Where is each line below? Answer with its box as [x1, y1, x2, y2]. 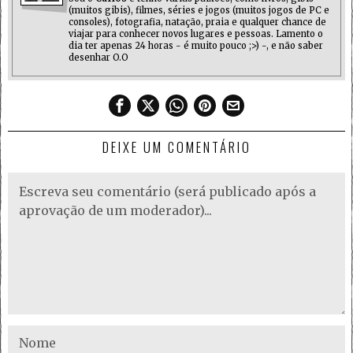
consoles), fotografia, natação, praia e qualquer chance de [69, 17, 326, 28]
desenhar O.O [69, 52, 128, 64]
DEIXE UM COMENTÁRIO [102, 137, 251, 158]
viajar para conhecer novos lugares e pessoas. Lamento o [69, 28, 323, 40]
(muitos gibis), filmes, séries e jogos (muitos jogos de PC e [69, 5, 329, 17]
